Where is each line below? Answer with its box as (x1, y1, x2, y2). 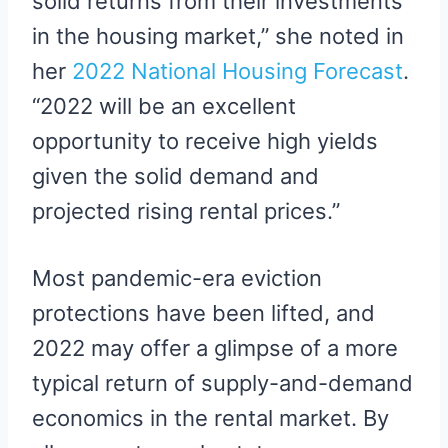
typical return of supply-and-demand (32, 370, 413, 397)
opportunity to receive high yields (32, 128, 378, 155)
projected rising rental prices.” (32, 198, 340, 225)
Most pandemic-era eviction (32, 265, 322, 292)
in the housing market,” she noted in (32, 23, 404, 50)
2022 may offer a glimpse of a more (32, 335, 398, 362)
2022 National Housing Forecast (72, 58, 403, 85)
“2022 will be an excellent (32, 93, 296, 120)
